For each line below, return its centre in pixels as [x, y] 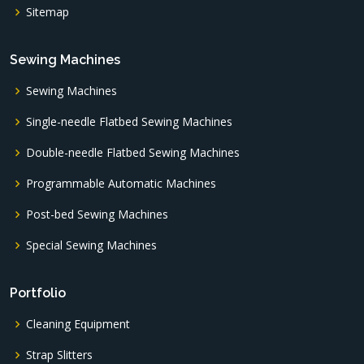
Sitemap [48, 12]
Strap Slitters [59, 355]
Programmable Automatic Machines [121, 183]
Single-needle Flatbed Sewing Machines [129, 121]
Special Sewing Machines [91, 245]
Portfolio [38, 293]
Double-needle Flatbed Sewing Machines [133, 152]
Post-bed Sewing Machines [97, 214]
